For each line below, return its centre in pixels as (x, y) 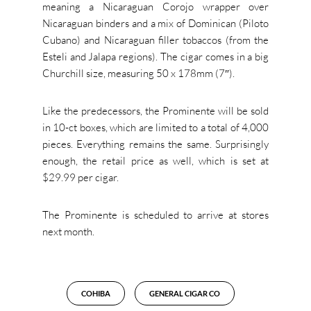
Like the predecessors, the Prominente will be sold (155, 111)
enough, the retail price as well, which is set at (155, 161)
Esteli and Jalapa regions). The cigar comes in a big (155, 57)
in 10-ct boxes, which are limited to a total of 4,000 (155, 128)
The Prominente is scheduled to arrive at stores (155, 215)
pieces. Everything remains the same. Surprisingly (155, 144)
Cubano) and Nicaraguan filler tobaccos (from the (155, 40)
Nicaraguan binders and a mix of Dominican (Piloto (155, 24)
